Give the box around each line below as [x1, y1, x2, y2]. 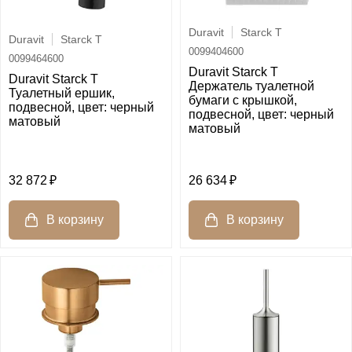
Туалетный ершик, [9, 86, 115, 101]
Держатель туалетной [189, 79, 314, 93]
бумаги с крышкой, [189, 93, 297, 108]
